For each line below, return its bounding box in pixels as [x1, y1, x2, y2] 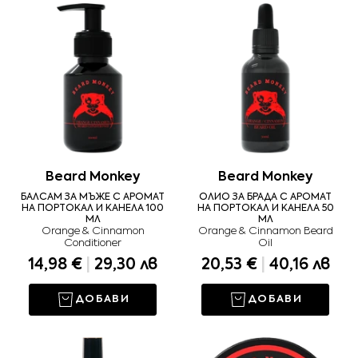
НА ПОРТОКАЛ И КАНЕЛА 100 [22, 204, 164, 214]
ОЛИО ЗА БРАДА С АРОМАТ [199, 193, 332, 203]
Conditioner [64, 238, 121, 249]
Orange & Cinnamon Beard [197, 226, 333, 237]
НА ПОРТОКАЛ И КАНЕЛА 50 [197, 204, 334, 214]
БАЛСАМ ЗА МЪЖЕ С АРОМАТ [21, 193, 165, 203]
